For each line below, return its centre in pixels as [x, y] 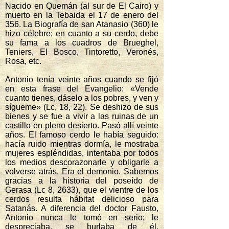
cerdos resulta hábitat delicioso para [82, 199]
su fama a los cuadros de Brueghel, [82, 43]
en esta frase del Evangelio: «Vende [82, 89]
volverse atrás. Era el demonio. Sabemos [82, 171]
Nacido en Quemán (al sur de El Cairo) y [82, 6]
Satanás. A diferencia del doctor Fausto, [82, 208]
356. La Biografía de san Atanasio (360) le [82, 24]
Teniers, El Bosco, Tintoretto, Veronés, [82, 52]
